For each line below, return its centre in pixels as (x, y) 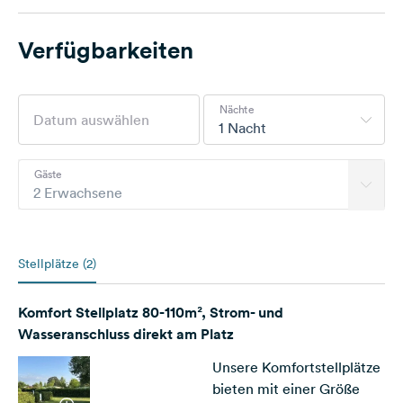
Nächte (237, 109)
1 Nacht (242, 128)
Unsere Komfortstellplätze (296, 367)
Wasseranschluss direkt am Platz (126, 334)
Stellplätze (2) (57, 264)
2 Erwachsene (78, 193)
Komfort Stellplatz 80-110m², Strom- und (151, 313)
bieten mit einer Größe (286, 389)
